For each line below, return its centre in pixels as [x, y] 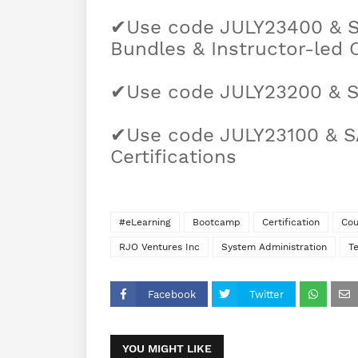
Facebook [172, 295]
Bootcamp [217, 223]
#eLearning [145, 223]
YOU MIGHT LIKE [167, 349]
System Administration [274, 247]
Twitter [267, 295]
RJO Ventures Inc [159, 247]
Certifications [173, 157]
